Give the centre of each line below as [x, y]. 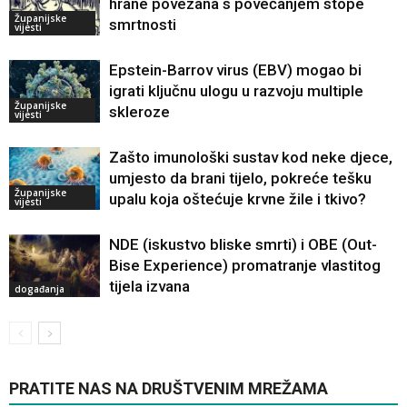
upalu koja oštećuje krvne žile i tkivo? [238, 199]
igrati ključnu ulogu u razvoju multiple [236, 91]
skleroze [139, 112]
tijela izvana [149, 287]
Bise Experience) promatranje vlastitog [245, 266]
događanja [40, 288]
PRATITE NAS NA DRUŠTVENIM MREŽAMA [169, 389]
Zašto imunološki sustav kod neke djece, [251, 158]
